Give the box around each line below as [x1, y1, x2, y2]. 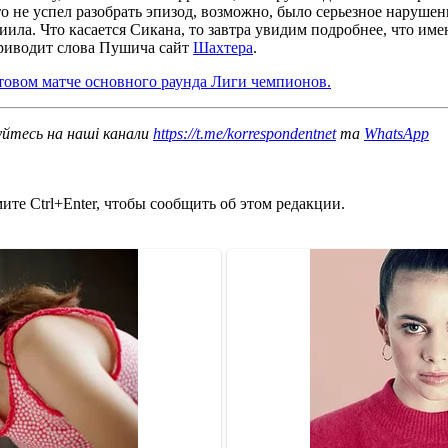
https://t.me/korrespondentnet [153, 124, 336, 142]
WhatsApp [364, 124, 429, 142]
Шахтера [193, 38, 253, 56]
